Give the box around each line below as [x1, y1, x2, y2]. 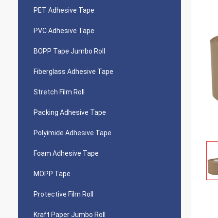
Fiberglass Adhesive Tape [34, 68, 113, 75]
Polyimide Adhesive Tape [34, 129, 111, 137]
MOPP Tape [34, 170, 71, 178]
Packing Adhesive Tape [34, 109, 106, 116]
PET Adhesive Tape [34, 6, 94, 14]
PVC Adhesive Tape [34, 27, 94, 35]
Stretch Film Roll [34, 88, 85, 96]
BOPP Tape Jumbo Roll [34, 47, 105, 55]
